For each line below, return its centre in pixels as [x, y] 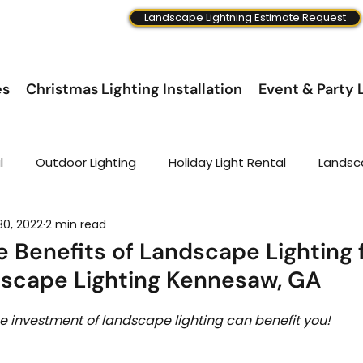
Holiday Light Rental [227, 162]
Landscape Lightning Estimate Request [245, 17]
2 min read [76, 224]
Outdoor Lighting [86, 162]
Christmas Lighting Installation [134, 89]
